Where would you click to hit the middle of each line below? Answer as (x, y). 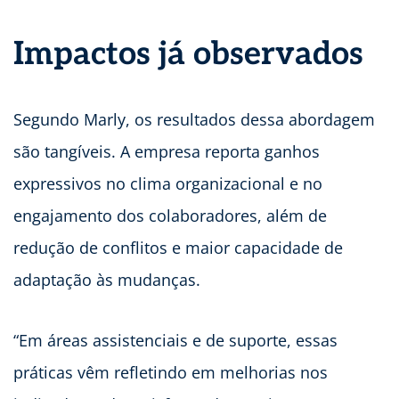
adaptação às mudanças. (107, 280)
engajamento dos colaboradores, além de (170, 216)
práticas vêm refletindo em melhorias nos (171, 373)
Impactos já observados (188, 55)
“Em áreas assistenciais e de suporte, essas (175, 341)
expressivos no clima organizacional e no (168, 184)
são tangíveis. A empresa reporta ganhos (167, 152)
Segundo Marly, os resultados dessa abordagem (194, 120)
